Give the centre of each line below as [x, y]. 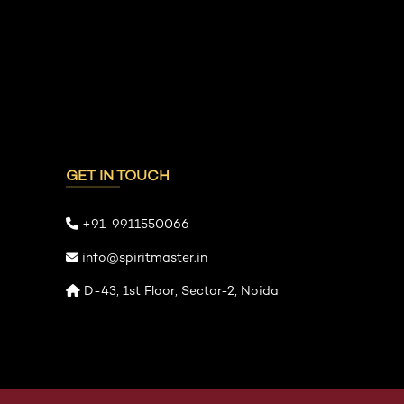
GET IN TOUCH [118, 177]
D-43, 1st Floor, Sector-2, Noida [179, 292]
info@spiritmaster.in [145, 258]
